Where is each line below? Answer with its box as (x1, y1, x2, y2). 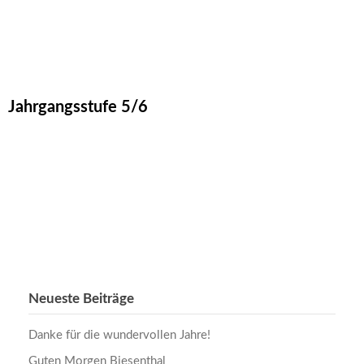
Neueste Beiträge (28, 291, 134, 305)
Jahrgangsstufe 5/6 (8, 99, 148, 115)
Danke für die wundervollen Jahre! (28, 328, 210, 341)
